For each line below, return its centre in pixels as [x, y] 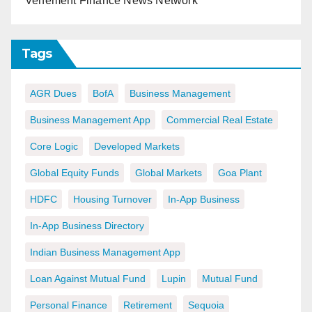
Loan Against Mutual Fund [88, 279]
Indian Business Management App [105, 252]
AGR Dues [53, 94]
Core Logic [54, 147]
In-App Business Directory [87, 226]
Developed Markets [137, 147]
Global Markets [169, 173]
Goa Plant [240, 173]
